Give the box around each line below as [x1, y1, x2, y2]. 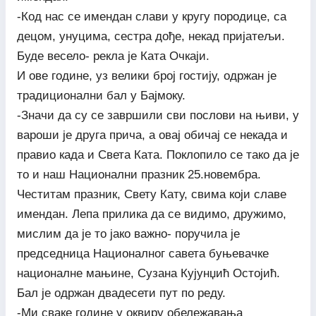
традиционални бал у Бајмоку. [16, 88, 186, 102]
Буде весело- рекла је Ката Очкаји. [16, 49, 209, 63]
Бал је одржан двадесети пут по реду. [16, 286, 226, 300]
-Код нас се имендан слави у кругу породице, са [16, 9, 286, 23]
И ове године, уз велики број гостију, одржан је [16, 68, 276, 83]
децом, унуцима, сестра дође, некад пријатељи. [16, 29, 285, 43]
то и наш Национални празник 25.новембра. [16, 167, 261, 181]
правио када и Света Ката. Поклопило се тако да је [16, 147, 299, 162]
